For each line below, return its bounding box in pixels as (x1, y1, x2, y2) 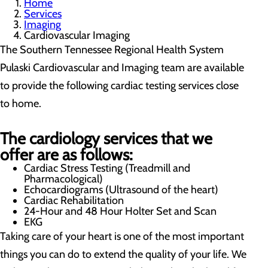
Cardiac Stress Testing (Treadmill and (24, 162, 190, 175)
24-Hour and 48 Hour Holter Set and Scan (24, 205, 217, 218)
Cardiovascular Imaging (24, 29, 130, 42)
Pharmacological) (24, 172, 103, 185)
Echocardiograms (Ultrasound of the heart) (24, 183, 218, 196)
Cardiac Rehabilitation (24, 194, 124, 207)
